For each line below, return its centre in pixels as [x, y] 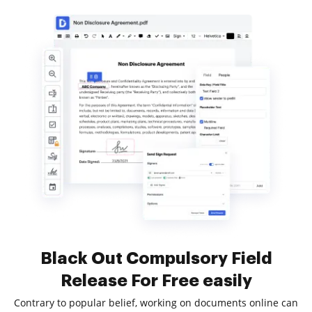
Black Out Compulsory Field [156, 258]
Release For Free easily [156, 281]
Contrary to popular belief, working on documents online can [156, 303]
